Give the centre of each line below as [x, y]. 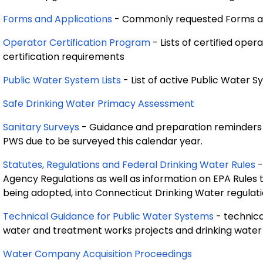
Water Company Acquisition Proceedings [97, 254]
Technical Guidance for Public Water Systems [108, 216]
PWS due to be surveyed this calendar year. [103, 141]
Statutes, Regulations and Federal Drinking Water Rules [129, 165]
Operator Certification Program [77, 43]
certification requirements [64, 57]
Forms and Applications [58, 19]
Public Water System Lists [62, 80]
